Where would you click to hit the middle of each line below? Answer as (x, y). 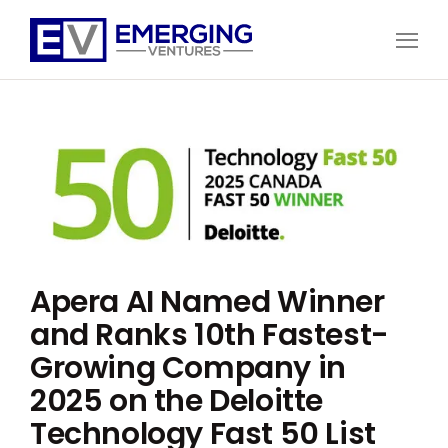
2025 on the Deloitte (177, 400)
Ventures (52, 85)
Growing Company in (188, 367)
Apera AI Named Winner (207, 301)
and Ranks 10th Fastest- (209, 334)
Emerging (54, 69)
